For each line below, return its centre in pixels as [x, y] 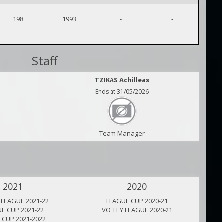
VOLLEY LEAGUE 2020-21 [137, 210]
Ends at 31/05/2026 [122, 91]
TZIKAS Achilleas [122, 80]
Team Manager [122, 133]
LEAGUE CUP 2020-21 [137, 201]
